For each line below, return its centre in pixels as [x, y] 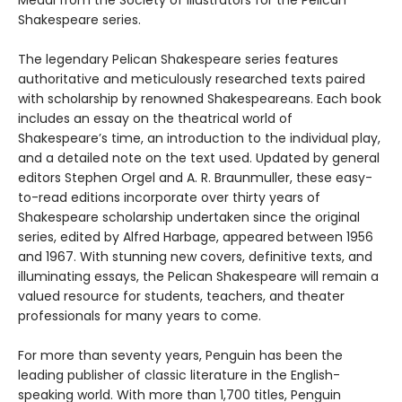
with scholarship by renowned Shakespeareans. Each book [200, 99]
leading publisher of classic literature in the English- [179, 376]
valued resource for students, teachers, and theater [181, 297]
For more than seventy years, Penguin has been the [180, 356]
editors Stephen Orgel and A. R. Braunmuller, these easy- [195, 178]
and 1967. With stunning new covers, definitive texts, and [195, 257]
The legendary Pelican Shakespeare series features [178, 60]
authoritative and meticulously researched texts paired [192, 79]
